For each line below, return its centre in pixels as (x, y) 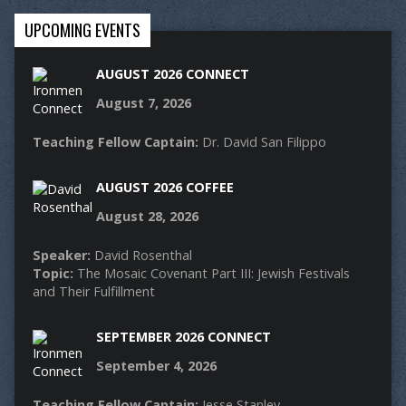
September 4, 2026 (156, 366)
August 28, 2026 (147, 217)
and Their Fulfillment (93, 292)
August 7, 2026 (143, 103)
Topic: (53, 274)
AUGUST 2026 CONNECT (172, 74)
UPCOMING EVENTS (82, 30)
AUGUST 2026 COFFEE (164, 188)
